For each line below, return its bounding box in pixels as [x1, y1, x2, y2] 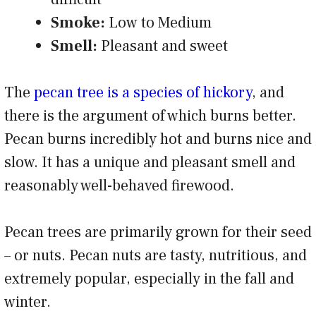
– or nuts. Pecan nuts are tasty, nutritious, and [4, 245, 307, 266]
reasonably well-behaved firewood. [4, 176, 241, 196]
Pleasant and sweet [101, 36, 231, 56]
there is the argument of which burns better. [4, 106, 296, 126]
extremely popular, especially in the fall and [4, 269, 294, 289]
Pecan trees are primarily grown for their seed [4, 222, 312, 243]
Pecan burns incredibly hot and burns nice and [4, 129, 312, 150]
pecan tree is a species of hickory [34, 83, 252, 103]
